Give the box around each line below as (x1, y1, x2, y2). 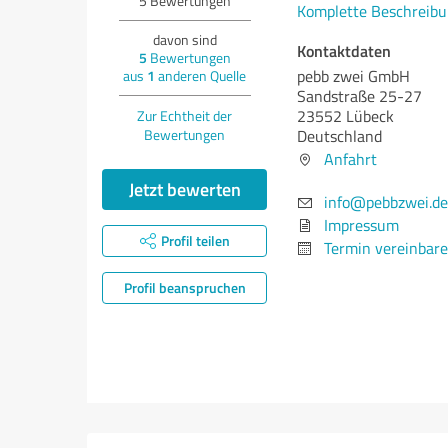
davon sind (152, 30, 217, 49)
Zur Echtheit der (137, 106, 232, 125)
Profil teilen (160, 231, 230, 250)
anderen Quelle (155, 66, 246, 85)
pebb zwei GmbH (297, 65, 410, 87)
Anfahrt (324, 148, 377, 170)
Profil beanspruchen (123, 278, 246, 297)
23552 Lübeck (297, 105, 394, 127)
